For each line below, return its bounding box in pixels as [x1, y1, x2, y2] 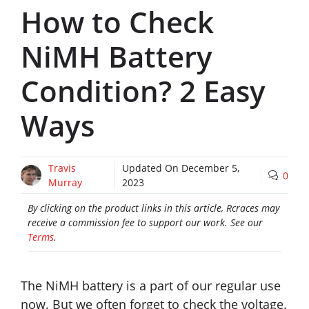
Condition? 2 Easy [21, 71, 266, 111]
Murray [48, 176, 82, 190]
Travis [48, 161, 76, 175]
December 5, [181, 161, 240, 175]
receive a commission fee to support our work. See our [28, 216, 263, 230]
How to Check [21, 2, 214, 42]
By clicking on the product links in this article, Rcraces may [28, 201, 279, 215]
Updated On [122, 161, 182, 175]
